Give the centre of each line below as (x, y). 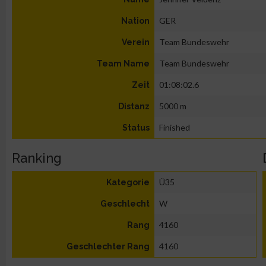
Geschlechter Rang (108, 246)
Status (136, 128)
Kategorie (128, 182)
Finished (175, 127)
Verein (136, 42)
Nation (135, 21)
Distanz (134, 106)
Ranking (37, 158)
